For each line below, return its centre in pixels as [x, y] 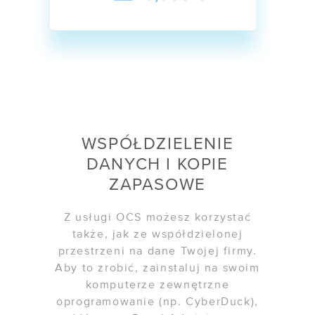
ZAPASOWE [157, 185]
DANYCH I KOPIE [157, 164]
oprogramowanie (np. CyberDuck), [157, 302]
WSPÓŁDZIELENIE [157, 144]
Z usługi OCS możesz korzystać [157, 218]
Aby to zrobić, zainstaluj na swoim [157, 268]
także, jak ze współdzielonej [157, 234]
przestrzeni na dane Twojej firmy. [157, 251]
